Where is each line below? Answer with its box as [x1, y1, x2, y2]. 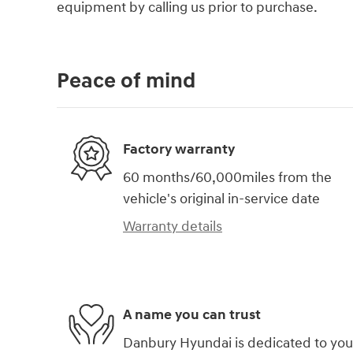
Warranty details [123, 217, 222, 236]
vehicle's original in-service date [123, 189, 320, 208]
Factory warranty [123, 140, 235, 159]
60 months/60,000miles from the [123, 168, 332, 187]
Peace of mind [57, 67, 195, 95]
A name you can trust [123, 306, 261, 325]
